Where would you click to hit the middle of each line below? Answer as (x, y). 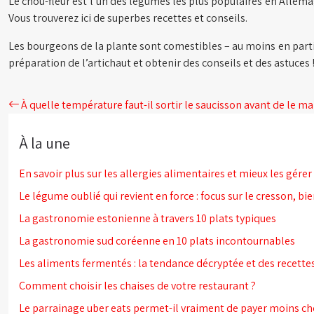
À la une (45, 143)
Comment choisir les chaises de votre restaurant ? (137, 286)
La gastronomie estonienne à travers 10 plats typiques (148, 218)
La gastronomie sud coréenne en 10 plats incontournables (157, 241)
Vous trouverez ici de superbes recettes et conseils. (128, 18)
